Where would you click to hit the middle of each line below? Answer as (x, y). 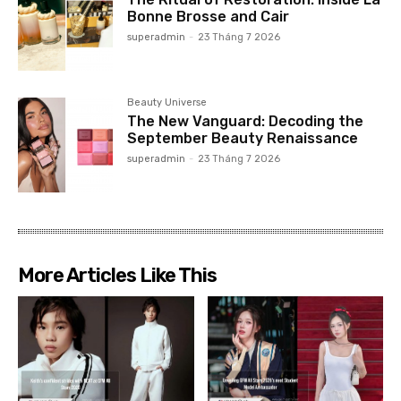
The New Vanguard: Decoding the (246, 122)
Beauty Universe (167, 103)
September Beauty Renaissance (243, 139)
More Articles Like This (117, 276)
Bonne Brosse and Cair (209, 17)
